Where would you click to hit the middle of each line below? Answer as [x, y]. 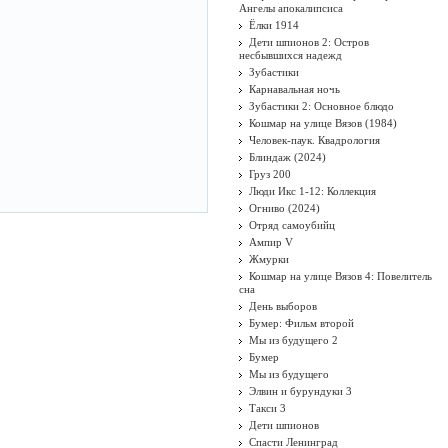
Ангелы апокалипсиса [291, 8]
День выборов [283, 306]
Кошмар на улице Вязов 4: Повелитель [340, 276]
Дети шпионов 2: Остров [309, 42]
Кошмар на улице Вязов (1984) [323, 123]
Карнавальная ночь [294, 89]
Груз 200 [270, 174]
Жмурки [269, 259]
